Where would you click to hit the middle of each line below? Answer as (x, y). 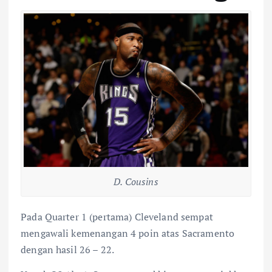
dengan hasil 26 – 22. (68, 249)
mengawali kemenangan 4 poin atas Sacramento (128, 233)
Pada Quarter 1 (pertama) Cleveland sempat (117, 216)
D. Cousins (136, 181)
